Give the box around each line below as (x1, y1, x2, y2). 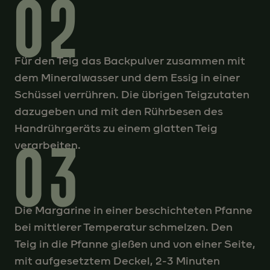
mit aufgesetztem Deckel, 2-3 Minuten (14, 254, 220, 268)
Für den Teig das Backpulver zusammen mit (14, 54, 245, 67)
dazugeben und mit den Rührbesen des (14, 104, 223, 118)
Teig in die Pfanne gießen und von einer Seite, (14, 237, 256, 251)
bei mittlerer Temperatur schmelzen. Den (14, 220, 233, 234)
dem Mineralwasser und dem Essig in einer (14, 71, 240, 84)
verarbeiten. (14, 138, 81, 152)
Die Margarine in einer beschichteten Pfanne (14, 203, 253, 217)
